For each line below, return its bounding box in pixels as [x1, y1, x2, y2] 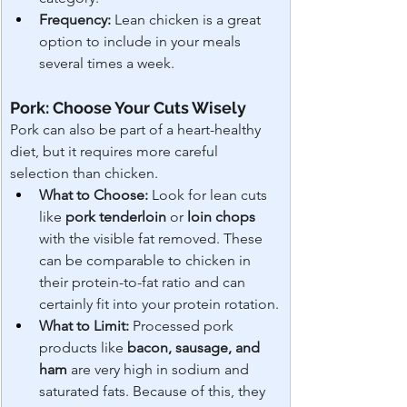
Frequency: [39, 11, 111, 29]
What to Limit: [39, 317, 129, 335]
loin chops [187, 208, 255, 226]
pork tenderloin [65, 208, 166, 226]
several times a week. [39, 55, 174, 73]
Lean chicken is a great [111, 11, 264, 29]
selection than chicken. [10, 164, 158, 183]
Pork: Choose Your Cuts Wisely [10, 98, 246, 118]
